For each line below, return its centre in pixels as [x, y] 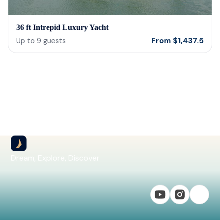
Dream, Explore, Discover [55, 158]
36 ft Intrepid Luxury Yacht [62, 27]
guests [55, 41]
